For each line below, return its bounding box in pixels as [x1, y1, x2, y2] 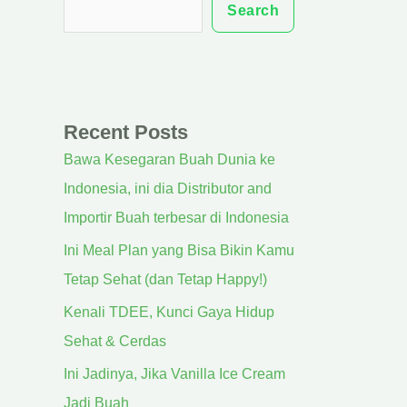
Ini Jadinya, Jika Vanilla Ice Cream [64, 366, 285, 382]
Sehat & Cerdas [64, 333, 166, 349]
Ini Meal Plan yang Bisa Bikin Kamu [64, 243, 294, 258]
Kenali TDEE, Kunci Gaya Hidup [64, 304, 274, 320]
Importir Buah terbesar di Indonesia [64, 210, 289, 225]
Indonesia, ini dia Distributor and [64, 181, 272, 196]
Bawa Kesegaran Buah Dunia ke [64, 152, 275, 167]
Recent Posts [64, 121, 188, 144]
